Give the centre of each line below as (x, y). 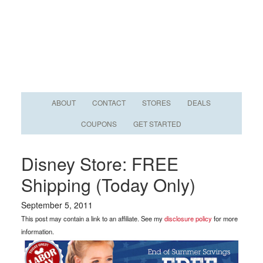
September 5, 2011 (57, 205)
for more (225, 218)
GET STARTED (158, 124)
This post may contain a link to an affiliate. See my (92, 218)
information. (37, 231)
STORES (157, 102)
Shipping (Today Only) (108, 185)
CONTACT (109, 102)
